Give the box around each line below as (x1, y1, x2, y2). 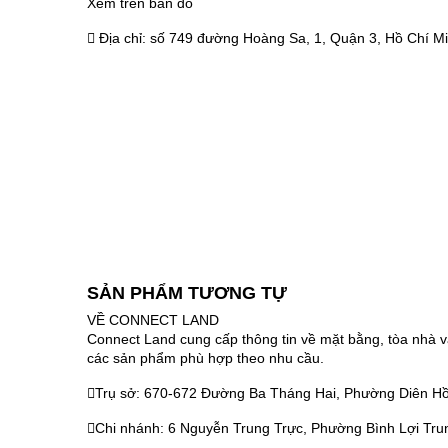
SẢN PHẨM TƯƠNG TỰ (87, 282, 287, 303)
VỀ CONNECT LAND (87, 311, 219, 328)
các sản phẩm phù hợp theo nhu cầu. (87, 349, 324, 366)
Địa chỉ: (95, 29, 150, 46)
